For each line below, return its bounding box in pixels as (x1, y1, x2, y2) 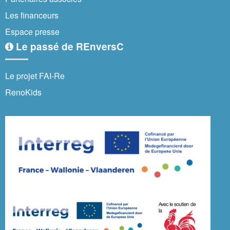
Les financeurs (5, 9, 59, 21)
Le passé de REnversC (13, 39, 124, 53)
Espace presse (5, 25, 60, 37)
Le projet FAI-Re (5, 69, 65, 82)
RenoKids (5, 86, 42, 98)
